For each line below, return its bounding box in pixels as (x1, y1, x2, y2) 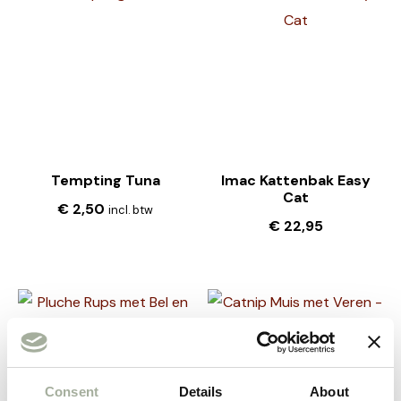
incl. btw (108, 201, 154, 218)
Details (178, 384, 223, 399)
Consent (45, 384, 98, 399)
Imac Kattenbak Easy (220, 170, 371, 190)
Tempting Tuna (50, 170, 160, 190)
